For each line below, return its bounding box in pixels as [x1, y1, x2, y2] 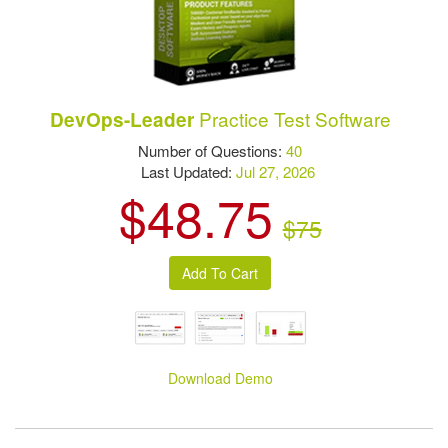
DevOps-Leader [49, 105, 194, 133]
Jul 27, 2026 [236, 160, 316, 182]
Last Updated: [125, 160, 237, 182]
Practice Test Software [193, 104, 391, 132]
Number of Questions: [138, 139, 287, 161]
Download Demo [168, 368, 274, 389]
